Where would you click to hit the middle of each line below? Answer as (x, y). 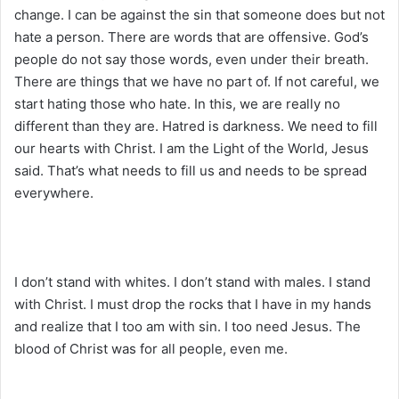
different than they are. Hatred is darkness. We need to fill (196, 126)
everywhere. (54, 192)
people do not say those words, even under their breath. (191, 59)
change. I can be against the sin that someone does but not (199, 14)
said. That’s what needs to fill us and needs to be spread (191, 170)
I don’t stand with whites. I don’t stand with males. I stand (192, 281)
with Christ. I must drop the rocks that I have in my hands (193, 304)
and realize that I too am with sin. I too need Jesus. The (187, 326)
